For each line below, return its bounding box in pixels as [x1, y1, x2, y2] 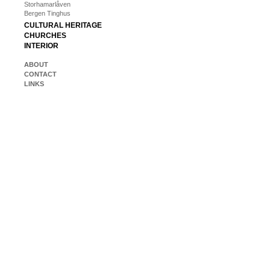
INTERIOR [24, 42, 58, 50]
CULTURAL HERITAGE [24, 21, 102, 30]
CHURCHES [24, 31, 66, 40]
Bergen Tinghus [24, 10, 71, 17]
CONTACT [24, 71, 57, 78]
